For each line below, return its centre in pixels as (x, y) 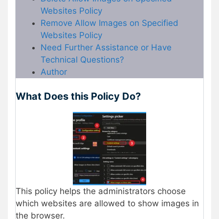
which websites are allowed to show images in (107, 204)
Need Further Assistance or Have (106, 47)
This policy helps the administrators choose (101, 191)
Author (54, 72)
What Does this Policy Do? (78, 97)
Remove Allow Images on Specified (109, 23)
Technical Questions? (82, 59)
